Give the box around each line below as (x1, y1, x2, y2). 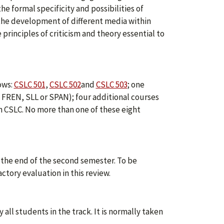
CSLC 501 (13, 79, 45, 90)
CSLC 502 (49, 79, 81, 90)
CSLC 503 (95, 79, 127, 90)
